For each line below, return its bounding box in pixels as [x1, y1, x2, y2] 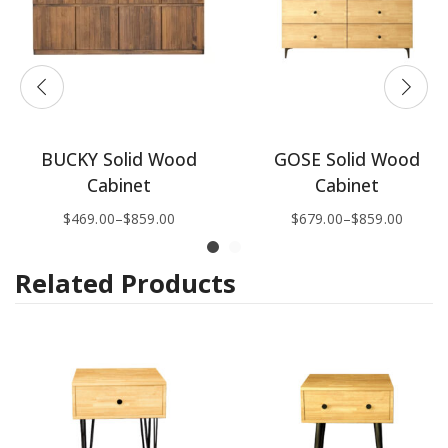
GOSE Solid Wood [274, 147, 420, 172]
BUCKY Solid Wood [41, 147, 197, 172]
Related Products [15, 266, 236, 302]
